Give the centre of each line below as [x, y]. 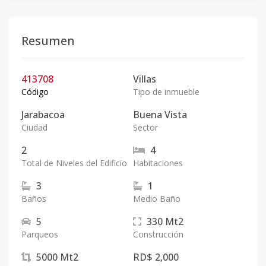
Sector [145, 127]
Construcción [158, 234]
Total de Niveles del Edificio [74, 163]
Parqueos [40, 234]
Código [35, 92]
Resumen [48, 41]
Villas [145, 79]
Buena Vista [160, 115]
